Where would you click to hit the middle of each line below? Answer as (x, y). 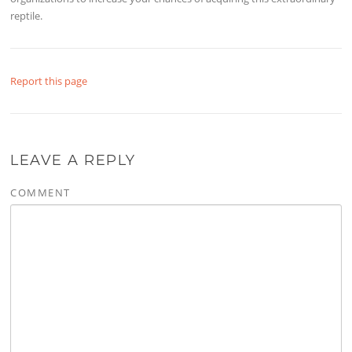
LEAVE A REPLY (73, 160)
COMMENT (40, 192)
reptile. (27, 15)
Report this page (49, 81)
